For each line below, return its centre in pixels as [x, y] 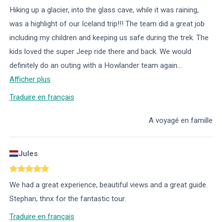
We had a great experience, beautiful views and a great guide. [109, 185]
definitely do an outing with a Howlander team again [93, 66]
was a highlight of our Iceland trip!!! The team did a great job [107, 24]
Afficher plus [30, 80]
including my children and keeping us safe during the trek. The [109, 38]
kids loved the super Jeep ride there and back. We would [100, 52]
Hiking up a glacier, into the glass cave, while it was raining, [104, 10]
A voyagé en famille [181, 121]
